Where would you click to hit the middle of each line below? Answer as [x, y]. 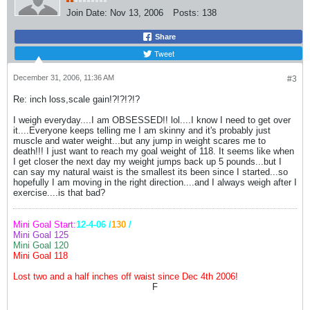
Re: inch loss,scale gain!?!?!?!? [76, 99]
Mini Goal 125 [41, 235]
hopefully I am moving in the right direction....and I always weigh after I [155, 182]
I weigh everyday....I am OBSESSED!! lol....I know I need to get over [152, 120]
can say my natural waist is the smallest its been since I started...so [151, 172]
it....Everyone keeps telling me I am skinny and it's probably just [142, 130]
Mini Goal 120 [41, 245]
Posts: [186, 13]
